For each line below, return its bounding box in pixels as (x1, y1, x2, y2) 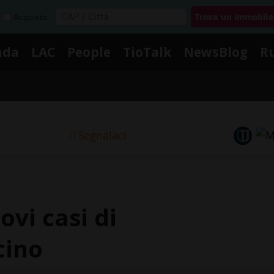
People (67, 43, 111, 61)
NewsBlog (183, 43, 248, 61)
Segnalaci (78, 128, 126, 143)
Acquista (13, 11, 47, 23)
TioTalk (123, 43, 171, 61)
